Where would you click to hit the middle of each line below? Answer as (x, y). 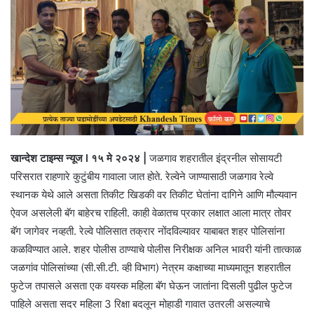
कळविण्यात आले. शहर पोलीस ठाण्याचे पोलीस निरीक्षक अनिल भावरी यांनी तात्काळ (156, 249)
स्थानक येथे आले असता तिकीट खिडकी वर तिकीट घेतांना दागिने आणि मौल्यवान (154, 194)
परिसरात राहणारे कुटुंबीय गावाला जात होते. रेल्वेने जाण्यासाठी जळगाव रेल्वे (142, 176)
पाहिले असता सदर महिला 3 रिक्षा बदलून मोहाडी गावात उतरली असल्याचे (140, 303)
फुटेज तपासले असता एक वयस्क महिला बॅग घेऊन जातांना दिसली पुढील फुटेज (151, 285)
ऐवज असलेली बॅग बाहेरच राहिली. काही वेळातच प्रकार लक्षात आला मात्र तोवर (151, 212)
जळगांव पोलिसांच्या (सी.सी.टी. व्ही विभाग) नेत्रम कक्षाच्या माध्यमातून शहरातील (151, 267)
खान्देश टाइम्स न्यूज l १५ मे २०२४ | (78, 158)
